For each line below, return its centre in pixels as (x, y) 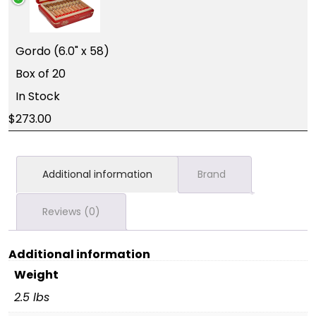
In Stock (38, 96)
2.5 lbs (32, 297)
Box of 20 (41, 74)
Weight (36, 274)
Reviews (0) (71, 212)
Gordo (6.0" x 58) (62, 51)
